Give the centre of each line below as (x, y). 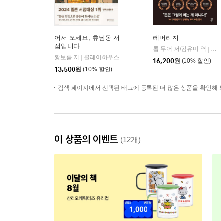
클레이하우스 (102, 57)
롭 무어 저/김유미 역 (180, 49)
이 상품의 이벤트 (87, 139)
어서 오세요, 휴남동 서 (87, 38)
